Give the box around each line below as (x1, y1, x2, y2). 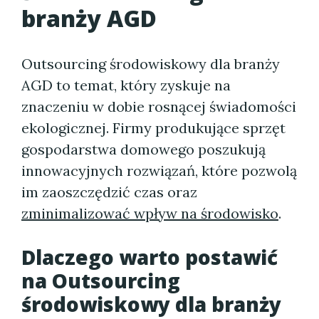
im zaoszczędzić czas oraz (21, 183, 197, 201)
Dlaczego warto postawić (21, 244, 278, 271)
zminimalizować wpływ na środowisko (21, 204, 278, 222)
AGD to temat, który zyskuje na (21, 76, 231, 94)
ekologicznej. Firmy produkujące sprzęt (21, 119, 286, 137)
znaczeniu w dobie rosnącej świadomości (21, 98, 296, 115)
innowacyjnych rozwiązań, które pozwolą (21, 162, 297, 179)
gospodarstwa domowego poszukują (21, 140, 266, 158)
